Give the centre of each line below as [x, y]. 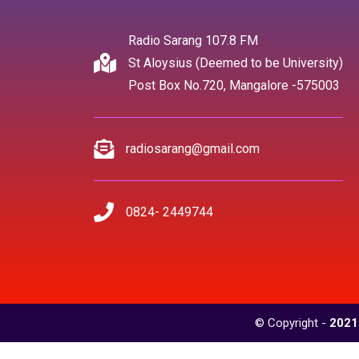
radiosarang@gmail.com [193, 148]
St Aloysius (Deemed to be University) [236, 63]
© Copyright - [292, 323]
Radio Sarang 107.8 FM [193, 40]
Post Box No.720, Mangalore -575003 [234, 85]
